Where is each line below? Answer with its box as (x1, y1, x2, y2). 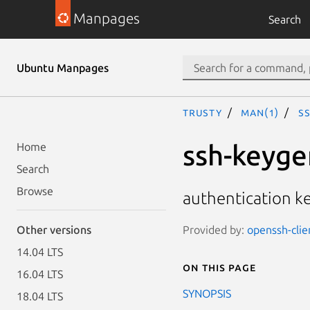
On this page (183, 260, 256, 273)
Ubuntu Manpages (17, 62, 109, 74)
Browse (17, 185, 53, 197)
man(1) (241, 106, 280, 118)
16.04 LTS (17, 268, 63, 280)
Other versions (17, 224, 91, 236)
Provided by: (183, 223, 247, 236)
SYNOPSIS (183, 286, 231, 300)
